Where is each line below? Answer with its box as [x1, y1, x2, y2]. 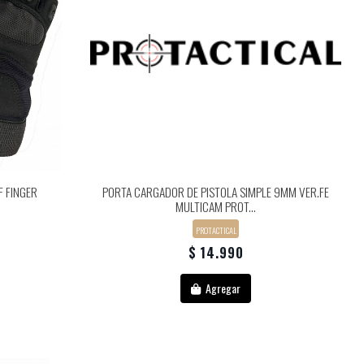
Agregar [203, 279, 241, 297]
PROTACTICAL [195, 223, 236, 236]
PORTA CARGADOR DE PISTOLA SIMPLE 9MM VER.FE [102, 183, 330, 201]
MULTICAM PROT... [175, 197, 257, 216]
